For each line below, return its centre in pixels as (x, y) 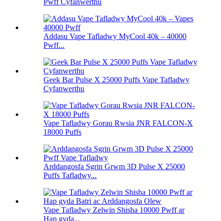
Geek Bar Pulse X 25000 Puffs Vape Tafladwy (116, 80)
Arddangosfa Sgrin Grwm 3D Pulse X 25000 (114, 167)
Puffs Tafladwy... (70, 176)
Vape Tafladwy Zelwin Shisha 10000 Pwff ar (114, 210)
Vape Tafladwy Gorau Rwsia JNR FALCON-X (118, 123)
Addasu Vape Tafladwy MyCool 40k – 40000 (115, 37)
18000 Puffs (62, 132)
